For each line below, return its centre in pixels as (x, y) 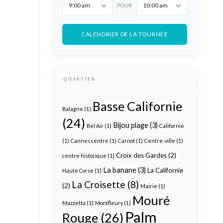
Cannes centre (89, 141)
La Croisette (98, 184)
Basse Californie (137, 106)
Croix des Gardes (141, 155)
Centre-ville (160, 141)
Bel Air (95, 126)
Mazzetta (74, 203)
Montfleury (109, 203)
